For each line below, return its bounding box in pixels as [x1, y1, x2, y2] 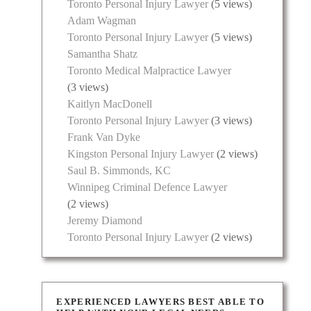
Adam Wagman [67, 15, 137, 27]
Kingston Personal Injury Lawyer [67, 148, 215, 160]
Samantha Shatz [67, 48, 138, 60]
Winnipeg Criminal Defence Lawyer [67, 181, 228, 194]
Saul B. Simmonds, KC [67, 165, 171, 177]
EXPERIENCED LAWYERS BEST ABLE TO [56, 296, 265, 308]
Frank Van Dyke [67, 131, 141, 144]
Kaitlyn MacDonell [67, 98, 153, 110]
